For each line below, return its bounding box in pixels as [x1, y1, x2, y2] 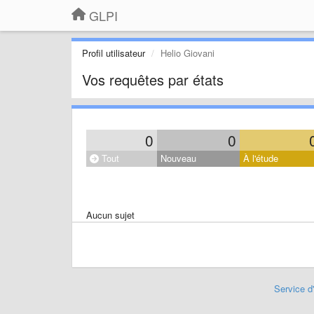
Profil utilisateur [82, 46, 145, 60]
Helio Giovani [161, 46, 214, 60]
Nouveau [161, 151, 196, 165]
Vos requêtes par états [82, 69, 224, 90]
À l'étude [243, 151, 278, 165]
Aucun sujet [86, 208, 135, 221]
